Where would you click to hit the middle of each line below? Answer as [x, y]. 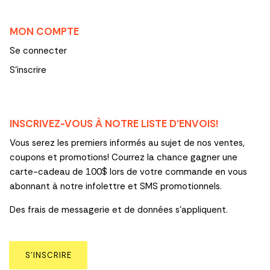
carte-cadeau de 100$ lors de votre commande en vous [128, 172]
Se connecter [38, 51]
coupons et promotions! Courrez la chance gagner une [124, 158]
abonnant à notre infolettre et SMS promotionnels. [116, 187]
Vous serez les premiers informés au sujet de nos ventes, [127, 143]
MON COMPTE [44, 32]
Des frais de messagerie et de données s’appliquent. [119, 210]
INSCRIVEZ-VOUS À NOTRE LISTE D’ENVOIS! [114, 124]
